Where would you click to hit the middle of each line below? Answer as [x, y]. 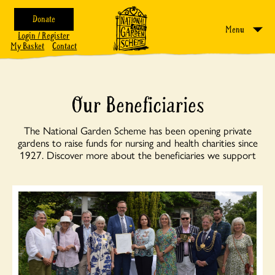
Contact [65, 46]
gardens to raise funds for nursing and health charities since [137, 142]
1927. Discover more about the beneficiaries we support [137, 155]
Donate [44, 19]
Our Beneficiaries [137, 105]
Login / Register [44, 36]
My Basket [28, 46]
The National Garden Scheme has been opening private [137, 130]
